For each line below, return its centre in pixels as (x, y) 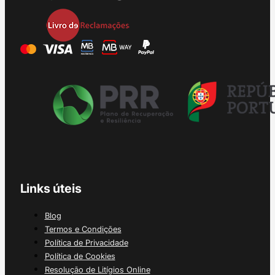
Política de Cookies (80, 256)
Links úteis (51, 189)
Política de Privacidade (86, 242)
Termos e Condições (83, 229)
